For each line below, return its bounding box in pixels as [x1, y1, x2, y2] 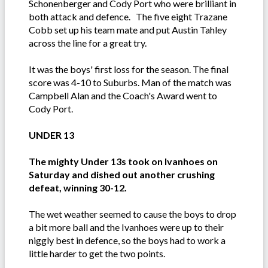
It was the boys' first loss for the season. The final [29, 63, 229, 75]
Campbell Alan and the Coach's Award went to [29, 90, 217, 102]
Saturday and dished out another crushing [29, 169, 215, 181]
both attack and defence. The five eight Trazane [29, 11, 227, 23]
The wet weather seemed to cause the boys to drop [29, 208, 236, 220]
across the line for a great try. [29, 37, 148, 49]
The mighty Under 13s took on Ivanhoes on [29, 156, 218, 167]
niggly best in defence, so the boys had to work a [29, 234, 226, 246]
